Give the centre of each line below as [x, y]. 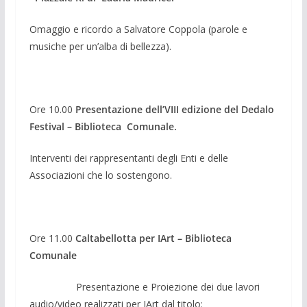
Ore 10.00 [52, 109]
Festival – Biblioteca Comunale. [103, 126]
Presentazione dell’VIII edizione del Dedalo [174, 109]
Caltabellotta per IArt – [128, 238]
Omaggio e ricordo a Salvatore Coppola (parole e [138, 29]
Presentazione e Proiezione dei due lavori [144, 286]
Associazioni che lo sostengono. [102, 175]
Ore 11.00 [52, 238]
